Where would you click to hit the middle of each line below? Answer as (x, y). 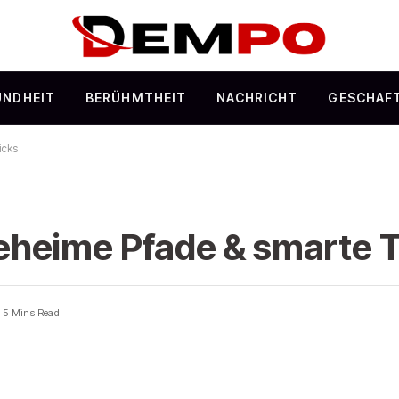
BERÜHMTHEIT (136, 98)
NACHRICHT (257, 98)
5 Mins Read (31, 313)
